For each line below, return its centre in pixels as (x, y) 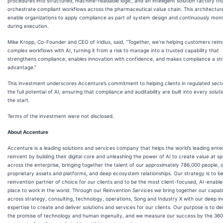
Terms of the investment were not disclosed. (61, 116)
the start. (19, 100)
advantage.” (22, 67)
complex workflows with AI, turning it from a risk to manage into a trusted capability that (113, 50)
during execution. (28, 26)
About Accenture (28, 132)
